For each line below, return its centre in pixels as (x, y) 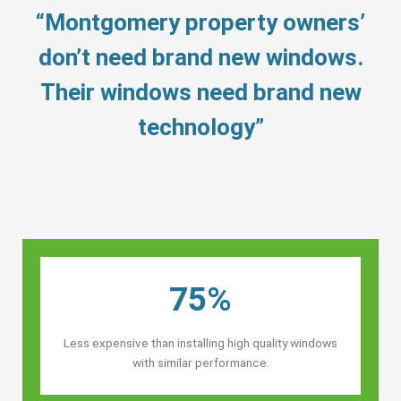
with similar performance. (200, 362)
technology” (200, 127)
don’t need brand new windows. (200, 57)
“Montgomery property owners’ (200, 22)
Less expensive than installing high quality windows (200, 342)
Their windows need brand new (200, 92)
